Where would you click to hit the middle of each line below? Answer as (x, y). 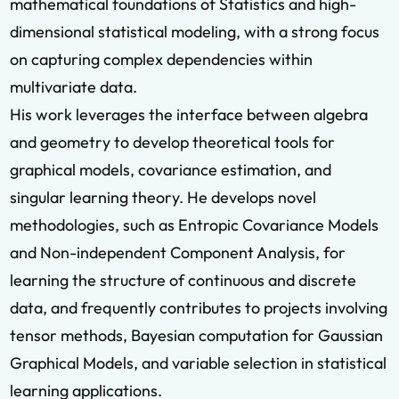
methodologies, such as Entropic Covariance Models (194, 225)
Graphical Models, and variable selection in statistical (198, 363)
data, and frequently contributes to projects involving (199, 308)
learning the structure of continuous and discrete (183, 280)
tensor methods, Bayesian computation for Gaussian (196, 335)
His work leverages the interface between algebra (189, 114)
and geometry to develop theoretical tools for (172, 142)
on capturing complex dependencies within (161, 59)
